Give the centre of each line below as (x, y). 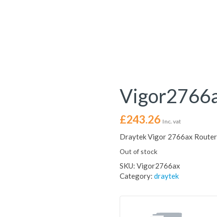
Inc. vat (171, 121)
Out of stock (138, 151)
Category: (137, 176)
